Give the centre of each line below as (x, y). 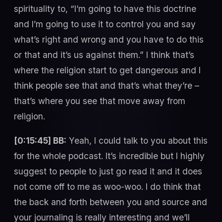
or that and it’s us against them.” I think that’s (104, 55)
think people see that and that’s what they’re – (107, 85)
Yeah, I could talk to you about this (137, 141)
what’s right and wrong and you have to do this (109, 39)
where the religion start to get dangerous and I (107, 70)
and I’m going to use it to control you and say (105, 24)
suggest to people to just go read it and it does (108, 171)
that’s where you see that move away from (100, 101)
